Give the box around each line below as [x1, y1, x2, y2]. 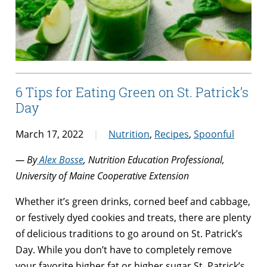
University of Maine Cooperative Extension [15, 169, 189, 183]
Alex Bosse [37, 153, 83, 167]
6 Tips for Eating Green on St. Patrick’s [15, 83, 249, 101]
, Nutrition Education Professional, [83, 153, 225, 167]
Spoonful [194, 128, 234, 141]
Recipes [154, 128, 189, 141]
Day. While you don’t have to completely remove [15, 243, 232, 257]
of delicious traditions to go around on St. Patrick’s [15, 227, 243, 241]
